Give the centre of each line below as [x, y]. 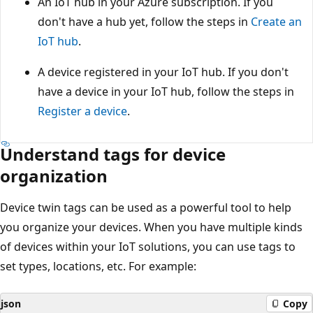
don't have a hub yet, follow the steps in [144, 21]
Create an [276, 21]
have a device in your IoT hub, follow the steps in [166, 91]
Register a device [82, 111]
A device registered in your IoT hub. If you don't [163, 72]
